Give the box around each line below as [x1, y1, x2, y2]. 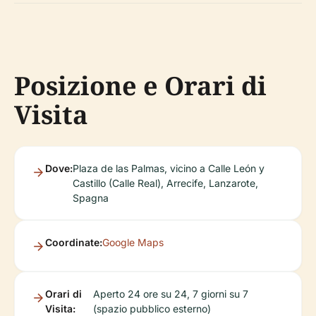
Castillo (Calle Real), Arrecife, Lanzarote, [73, 177, 258, 189]
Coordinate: [45, 236, 102, 248]
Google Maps [102, 236, 164, 248]
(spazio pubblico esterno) [93, 303, 212, 315]
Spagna [73, 192, 109, 204]
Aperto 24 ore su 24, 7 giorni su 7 [93, 288, 249, 300]
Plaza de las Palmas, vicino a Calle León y [73, 162, 265, 174]
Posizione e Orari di [14, 68, 267, 103]
